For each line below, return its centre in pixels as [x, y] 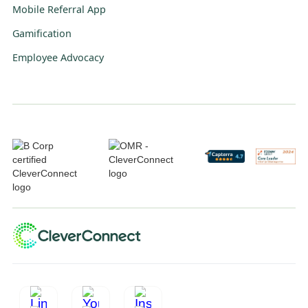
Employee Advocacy [58, 58]
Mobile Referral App [59, 10]
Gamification [42, 34]
